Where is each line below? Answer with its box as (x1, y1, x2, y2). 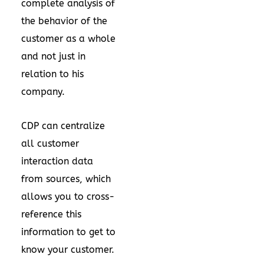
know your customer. (21, 244, 114, 255)
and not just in (21, 51, 85, 62)
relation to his (21, 68, 84, 80)
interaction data (21, 156, 93, 167)
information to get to (21, 226, 115, 237)
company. (21, 86, 65, 97)
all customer (21, 138, 79, 149)
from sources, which (21, 173, 111, 184)
